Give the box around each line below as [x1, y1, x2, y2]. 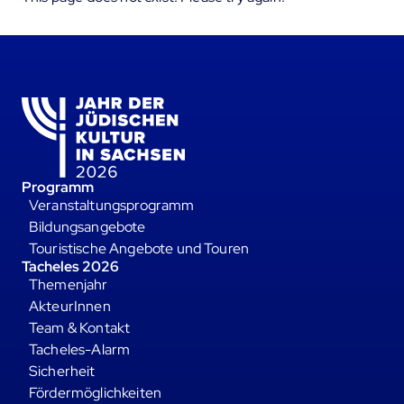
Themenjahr [29, 274, 108, 294]
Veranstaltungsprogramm [29, 195, 195, 215]
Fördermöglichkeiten [29, 382, 162, 402]
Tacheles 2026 [22, 256, 119, 276]
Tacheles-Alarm [29, 339, 131, 359]
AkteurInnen [29, 296, 111, 316]
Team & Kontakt [29, 317, 131, 337]
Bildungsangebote [29, 216, 146, 236]
